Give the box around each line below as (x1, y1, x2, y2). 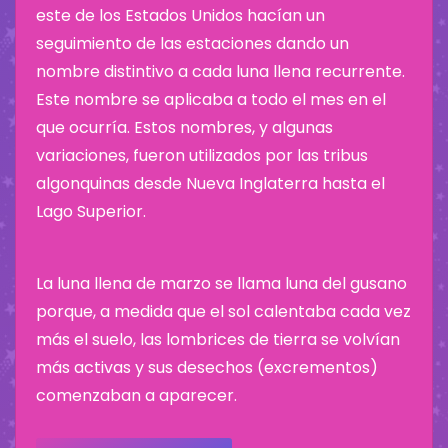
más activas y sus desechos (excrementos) (36, 355, 378, 379)
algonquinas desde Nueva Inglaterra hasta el (36, 171, 385, 195)
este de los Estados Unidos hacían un (36, 3, 325, 27)
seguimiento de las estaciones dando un (36, 31, 349, 55)
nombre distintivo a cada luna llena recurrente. (36, 59, 405, 83)
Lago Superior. (36, 199, 146, 223)
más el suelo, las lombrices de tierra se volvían (36, 327, 400, 351)
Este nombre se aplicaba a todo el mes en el (36, 87, 386, 111)
